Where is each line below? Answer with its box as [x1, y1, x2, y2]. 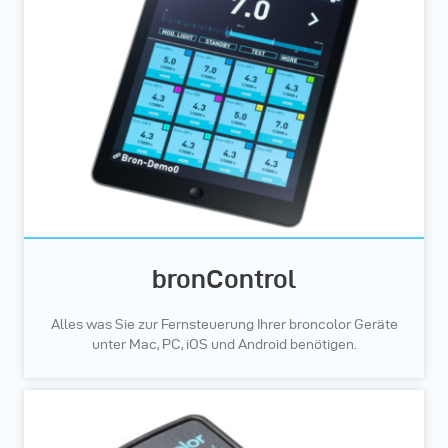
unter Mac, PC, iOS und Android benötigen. [91, 337, 357, 353]
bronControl [152, 265, 296, 294]
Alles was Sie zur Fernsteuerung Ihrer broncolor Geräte [50, 317, 398, 333]
